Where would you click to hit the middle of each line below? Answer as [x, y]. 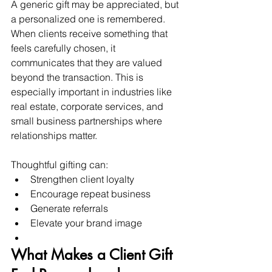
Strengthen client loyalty [82, 179]
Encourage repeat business [90, 193]
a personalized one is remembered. [88, 19]
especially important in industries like [93, 91]
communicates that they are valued [88, 62]
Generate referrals [69, 208]
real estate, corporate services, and [88, 106]
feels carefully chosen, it [64, 48]
